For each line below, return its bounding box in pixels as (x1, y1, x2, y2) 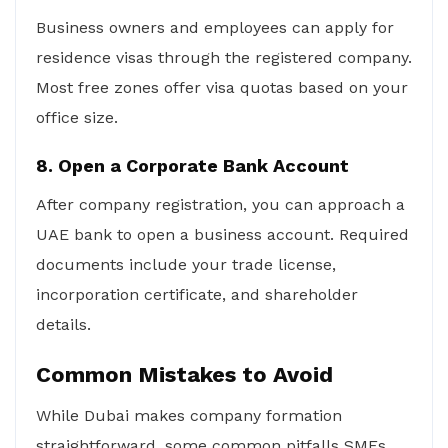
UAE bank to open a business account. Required (36, 225, 409, 244)
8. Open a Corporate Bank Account (36, 155, 349, 176)
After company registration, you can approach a (36, 195, 405, 214)
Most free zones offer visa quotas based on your (36, 78, 408, 97)
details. (36, 315, 91, 334)
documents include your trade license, (36, 255, 336, 274)
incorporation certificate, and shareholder (36, 285, 358, 304)
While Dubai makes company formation (36, 406, 342, 425)
